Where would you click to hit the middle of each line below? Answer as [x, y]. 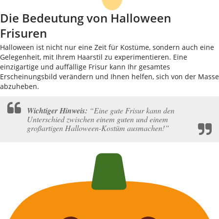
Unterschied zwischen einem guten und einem [98, 119]
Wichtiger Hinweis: [57, 110]
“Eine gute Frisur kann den [131, 110]
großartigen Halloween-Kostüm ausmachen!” [98, 128]
